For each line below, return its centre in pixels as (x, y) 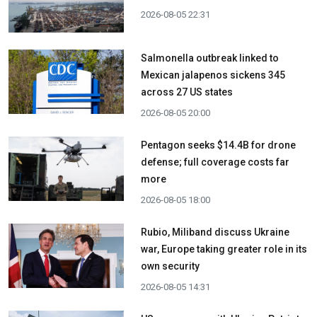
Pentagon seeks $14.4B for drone (218, 145)
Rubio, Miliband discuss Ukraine (215, 232)
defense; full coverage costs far (215, 162)
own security (170, 266)
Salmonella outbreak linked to (209, 58)
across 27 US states (186, 92)
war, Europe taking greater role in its (224, 249)
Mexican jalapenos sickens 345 (213, 75)
